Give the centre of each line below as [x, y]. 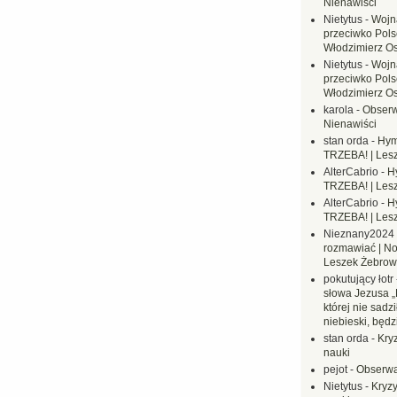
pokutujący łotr [358, 279]
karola [339, 110]
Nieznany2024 [359, 234]
